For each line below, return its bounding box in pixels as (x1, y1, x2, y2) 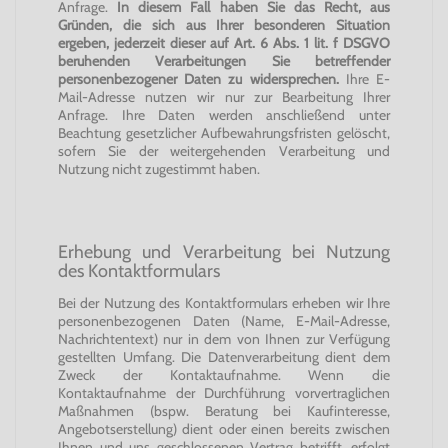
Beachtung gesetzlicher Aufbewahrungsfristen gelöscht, (58, 124, 390, 142)
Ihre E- (338, 70, 391, 88)
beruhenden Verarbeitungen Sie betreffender (58, 52, 390, 70)
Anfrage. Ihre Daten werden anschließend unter (58, 106, 390, 124)
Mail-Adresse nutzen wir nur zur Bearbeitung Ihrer (58, 88, 390, 106)
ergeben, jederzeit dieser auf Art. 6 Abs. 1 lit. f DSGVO (58, 34, 390, 52)
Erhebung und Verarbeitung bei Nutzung (58, 241, 390, 262)
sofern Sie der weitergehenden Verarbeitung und (58, 142, 390, 160)
